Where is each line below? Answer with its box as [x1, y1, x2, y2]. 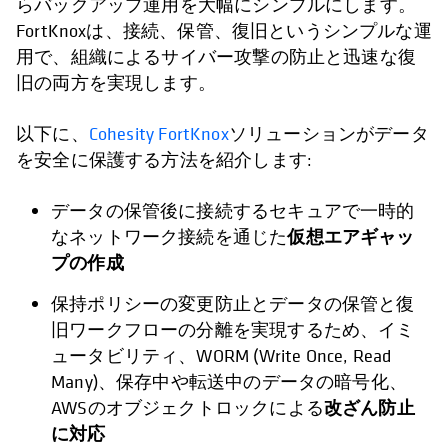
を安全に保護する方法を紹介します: [16, 148, 313, 172]
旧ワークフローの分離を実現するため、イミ [51, 318, 415, 342]
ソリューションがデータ [228, 122, 429, 146]
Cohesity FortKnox [88, 122, 229, 146]
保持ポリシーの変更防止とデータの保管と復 [51, 292, 415, 316]
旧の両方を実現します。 [16, 71, 216, 95]
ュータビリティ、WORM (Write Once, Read [51, 344, 392, 368]
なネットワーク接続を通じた [51, 225, 288, 249]
